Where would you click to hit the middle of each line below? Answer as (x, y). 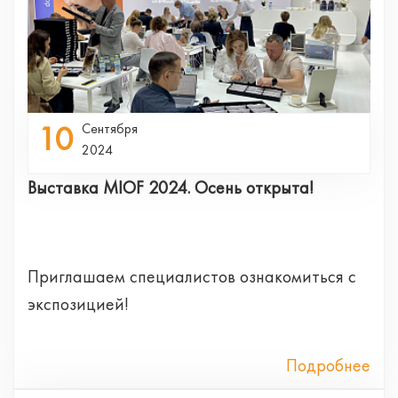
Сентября (110, 128)
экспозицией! (78, 303)
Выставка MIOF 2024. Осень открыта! (171, 187)
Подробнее (328, 365)
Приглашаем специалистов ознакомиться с (192, 276)
